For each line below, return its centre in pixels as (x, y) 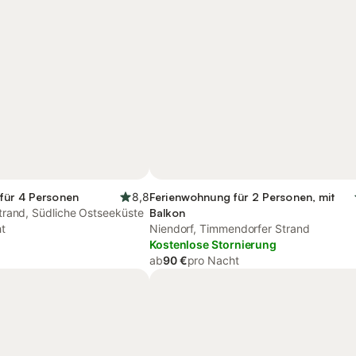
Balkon (167, 213)
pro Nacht (213, 260)
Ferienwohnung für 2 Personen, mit (242, 197)
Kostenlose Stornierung (213, 244)
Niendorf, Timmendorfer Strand (230, 228)
